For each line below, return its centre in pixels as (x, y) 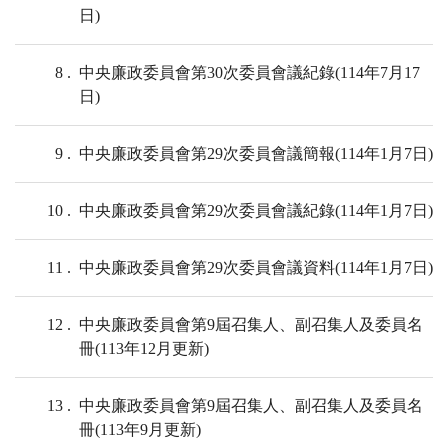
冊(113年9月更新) (140, 430)
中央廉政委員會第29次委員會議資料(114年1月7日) (256, 268)
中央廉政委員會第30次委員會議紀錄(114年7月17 (249, 73)
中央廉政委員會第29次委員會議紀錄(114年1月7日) (256, 211)
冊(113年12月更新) (144, 349)
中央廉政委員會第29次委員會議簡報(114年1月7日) (256, 154)
